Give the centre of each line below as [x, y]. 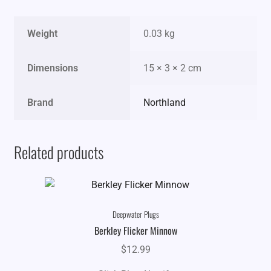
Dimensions [53, 68]
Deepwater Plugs [135, 214]
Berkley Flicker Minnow [135, 231]
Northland [165, 102]
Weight [43, 33]
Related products [58, 152]
